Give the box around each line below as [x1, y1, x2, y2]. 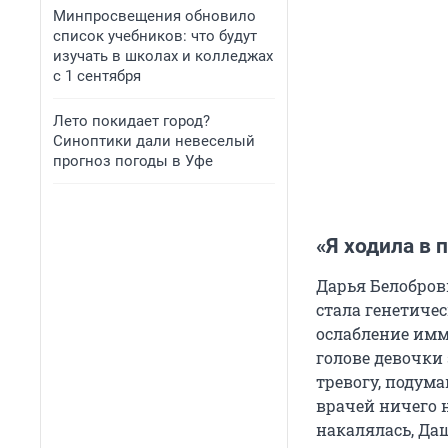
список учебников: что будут [53, 27, 257, 45]
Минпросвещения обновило [53, 7, 256, 25]
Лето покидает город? [53, 112, 210, 130]
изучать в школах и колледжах [53, 47, 273, 65]
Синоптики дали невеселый [53, 132, 255, 150]
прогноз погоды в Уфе [53, 152, 213, 170]
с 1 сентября [53, 67, 141, 85]
